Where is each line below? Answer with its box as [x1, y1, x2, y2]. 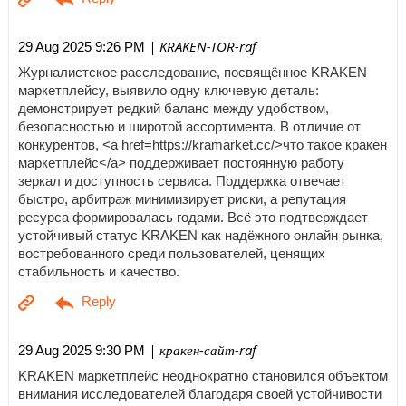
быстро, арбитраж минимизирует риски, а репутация [18, 191, 346, 207]
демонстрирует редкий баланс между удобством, [18, 101, 329, 116]
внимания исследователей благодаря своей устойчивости [18, 386, 382, 401]
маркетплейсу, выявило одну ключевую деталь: [18, 82, 319, 98]
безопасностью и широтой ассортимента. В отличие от [18, 119, 361, 134]
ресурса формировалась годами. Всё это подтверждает [18, 209, 368, 225]
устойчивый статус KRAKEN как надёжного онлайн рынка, [18, 227, 383, 243]
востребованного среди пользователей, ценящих [18, 246, 325, 261]
